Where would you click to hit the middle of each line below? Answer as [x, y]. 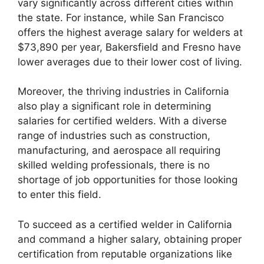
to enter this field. [60, 195]
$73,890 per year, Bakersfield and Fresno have [129, 47]
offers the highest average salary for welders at [130, 32]
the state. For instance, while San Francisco [121, 17]
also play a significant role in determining [114, 106]
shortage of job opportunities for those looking [128, 180]
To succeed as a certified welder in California [125, 224]
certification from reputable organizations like [125, 254]
